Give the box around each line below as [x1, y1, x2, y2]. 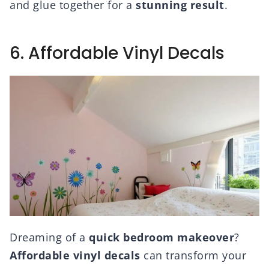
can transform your [140, 248, 246, 263]
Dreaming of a [10, 230, 89, 245]
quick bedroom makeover [89, 230, 234, 245]
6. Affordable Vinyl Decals [10, 41, 225, 65]
